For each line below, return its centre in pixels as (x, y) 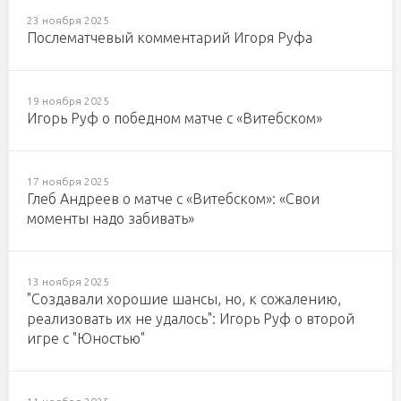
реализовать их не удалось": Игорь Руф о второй (191, 319)
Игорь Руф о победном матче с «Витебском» (175, 118)
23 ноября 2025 (68, 20)
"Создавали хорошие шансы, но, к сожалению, (184, 299)
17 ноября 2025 (68, 181)
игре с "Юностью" (86, 338)
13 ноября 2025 (68, 282)
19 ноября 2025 (68, 101)
